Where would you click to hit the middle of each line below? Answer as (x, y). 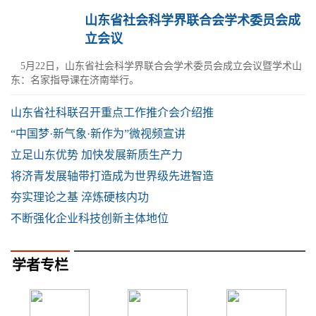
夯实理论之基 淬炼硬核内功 (80, 197)
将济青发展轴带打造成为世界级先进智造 (112, 176)
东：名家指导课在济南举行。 (75, 80)
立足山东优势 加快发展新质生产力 (97, 155)
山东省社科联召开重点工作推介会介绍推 (112, 113)
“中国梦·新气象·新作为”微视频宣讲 (98, 134)
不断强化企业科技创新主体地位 (90, 218)
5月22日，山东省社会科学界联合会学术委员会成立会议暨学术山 (156, 66)
